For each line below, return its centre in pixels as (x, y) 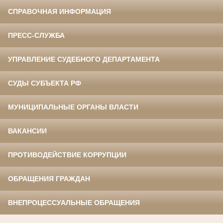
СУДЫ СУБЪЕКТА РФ (45, 83)
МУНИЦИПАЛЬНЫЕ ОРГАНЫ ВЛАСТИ (73, 107)
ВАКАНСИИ (27, 131)
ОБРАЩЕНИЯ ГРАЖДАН (49, 179)
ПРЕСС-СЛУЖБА (36, 36)
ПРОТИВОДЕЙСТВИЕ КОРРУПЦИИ (67, 155)
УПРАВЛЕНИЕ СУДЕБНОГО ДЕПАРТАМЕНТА (84, 59)
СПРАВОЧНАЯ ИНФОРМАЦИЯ (59, 12)
